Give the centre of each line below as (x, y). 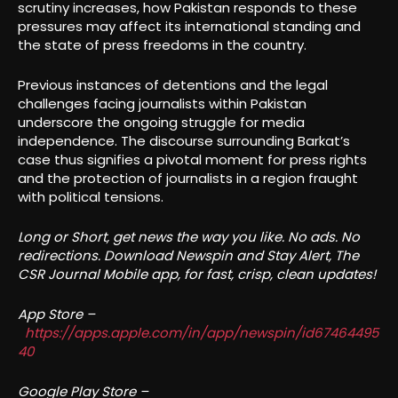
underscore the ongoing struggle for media (161, 123)
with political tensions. (91, 197)
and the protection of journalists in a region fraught (188, 179)
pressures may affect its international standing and (189, 27)
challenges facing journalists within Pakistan (162, 104)
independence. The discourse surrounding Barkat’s (184, 141)
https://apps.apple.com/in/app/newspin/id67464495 (202, 333)
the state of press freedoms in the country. (162, 45)
